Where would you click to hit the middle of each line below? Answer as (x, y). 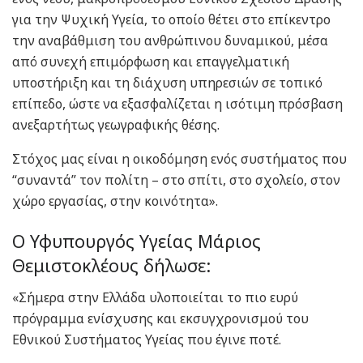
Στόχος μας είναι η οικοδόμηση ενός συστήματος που (179, 159)
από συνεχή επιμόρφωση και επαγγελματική (151, 62)
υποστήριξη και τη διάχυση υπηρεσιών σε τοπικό (167, 83)
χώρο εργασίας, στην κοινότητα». (115, 201)
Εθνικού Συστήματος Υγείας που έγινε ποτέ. (147, 339)
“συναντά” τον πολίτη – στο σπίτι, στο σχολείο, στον (176, 180)
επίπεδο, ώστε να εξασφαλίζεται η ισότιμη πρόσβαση (177, 104)
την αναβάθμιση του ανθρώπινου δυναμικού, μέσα (170, 41)
